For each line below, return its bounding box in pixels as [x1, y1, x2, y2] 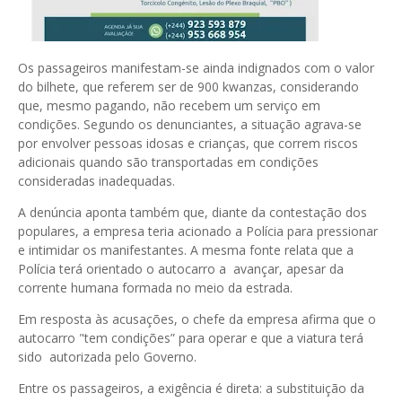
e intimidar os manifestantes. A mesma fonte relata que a [18, 241, 354, 259]
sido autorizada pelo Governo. [18, 348, 197, 366]
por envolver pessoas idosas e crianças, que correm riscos [18, 135, 358, 153]
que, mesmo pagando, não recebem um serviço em [18, 97, 320, 115]
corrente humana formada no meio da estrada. [18, 279, 293, 297]
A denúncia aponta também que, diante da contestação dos [18, 204, 367, 222]
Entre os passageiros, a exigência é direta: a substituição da [18, 380, 364, 398]
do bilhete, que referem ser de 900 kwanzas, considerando [18, 78, 359, 96]
